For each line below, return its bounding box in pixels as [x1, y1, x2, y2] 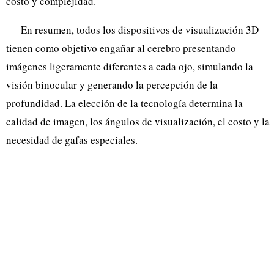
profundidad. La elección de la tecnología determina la [6, 95, 243, 110]
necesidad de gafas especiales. [6, 132, 138, 147]
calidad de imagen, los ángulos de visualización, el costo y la [6, 114, 270, 128]
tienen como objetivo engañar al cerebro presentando [6, 40, 236, 55]
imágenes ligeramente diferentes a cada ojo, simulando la [6, 59, 253, 73]
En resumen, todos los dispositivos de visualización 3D [21, 22, 259, 37]
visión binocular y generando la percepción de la [6, 77, 218, 92]
